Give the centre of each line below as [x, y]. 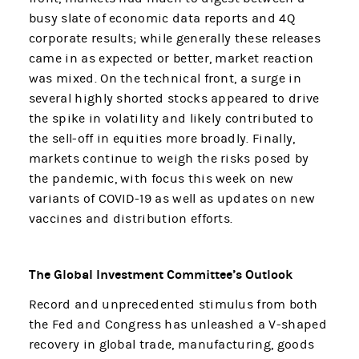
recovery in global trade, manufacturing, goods [171, 345]
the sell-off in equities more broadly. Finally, [162, 139]
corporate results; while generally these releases [175, 39]
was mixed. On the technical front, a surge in [165, 79]
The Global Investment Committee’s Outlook [160, 275]
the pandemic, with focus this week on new [161, 179]
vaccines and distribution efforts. [132, 219]
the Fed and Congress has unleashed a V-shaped [177, 325]
